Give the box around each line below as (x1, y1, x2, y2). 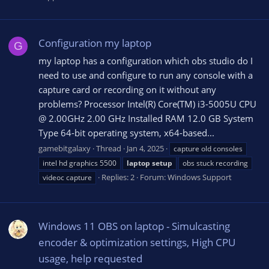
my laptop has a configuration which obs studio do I (38, 54, 253, 67)
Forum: (140, 171, 168, 183)
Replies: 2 (101, 171, 134, 183)
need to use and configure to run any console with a (38, 68, 253, 81)
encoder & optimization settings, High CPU (38, 235, 235, 249)
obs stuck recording (183, 157, 248, 168)
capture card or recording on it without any (38, 83, 216, 95)
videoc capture (43, 172, 92, 183)
